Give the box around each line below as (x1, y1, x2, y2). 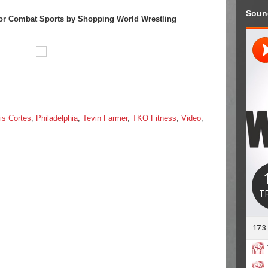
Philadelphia (36, 114, 78, 123)
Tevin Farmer (83, 114, 127, 123)
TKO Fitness (132, 114, 176, 123)
